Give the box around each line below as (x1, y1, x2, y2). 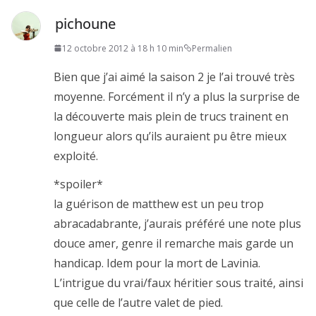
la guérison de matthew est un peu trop (54, 195, 264, 212)
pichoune (55, 13, 116, 33)
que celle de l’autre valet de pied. (54, 294, 223, 310)
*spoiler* (54, 176, 103, 192)
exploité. (54, 147, 98, 164)
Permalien (192, 42, 232, 54)
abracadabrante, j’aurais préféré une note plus (54, 215, 301, 231)
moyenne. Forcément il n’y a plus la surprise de (54, 88, 300, 104)
